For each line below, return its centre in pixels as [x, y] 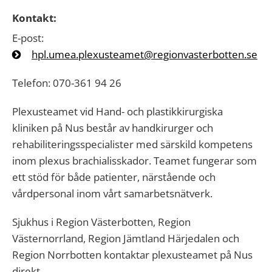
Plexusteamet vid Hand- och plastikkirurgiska [117, 111]
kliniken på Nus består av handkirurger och [113, 128]
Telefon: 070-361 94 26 [67, 83]
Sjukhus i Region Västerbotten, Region [101, 222]
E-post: [28, 38]
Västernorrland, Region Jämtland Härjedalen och [126, 238]
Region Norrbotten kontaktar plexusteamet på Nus [132, 255]
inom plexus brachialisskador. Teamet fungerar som [134, 161]
